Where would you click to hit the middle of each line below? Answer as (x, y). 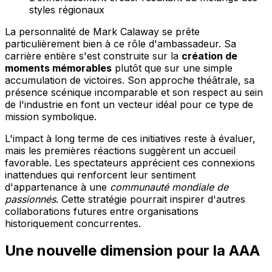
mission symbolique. (51, 117)
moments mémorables (58, 68)
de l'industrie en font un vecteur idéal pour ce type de (129, 105)
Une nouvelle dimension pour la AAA (132, 251)
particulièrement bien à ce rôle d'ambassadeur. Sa (121, 44)
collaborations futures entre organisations (102, 212)
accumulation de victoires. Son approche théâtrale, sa (130, 80)
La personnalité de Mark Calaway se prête (102, 32)
